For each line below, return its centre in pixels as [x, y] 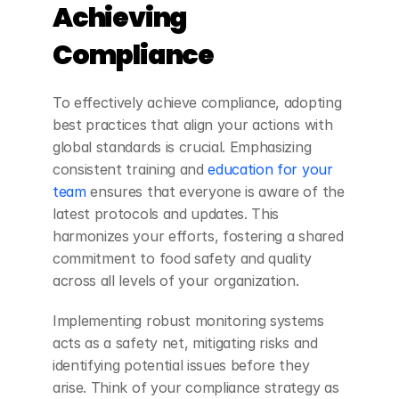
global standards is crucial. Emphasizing [182, 147]
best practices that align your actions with [193, 124]
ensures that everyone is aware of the [215, 191]
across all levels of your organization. [176, 280]
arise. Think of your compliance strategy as [196, 387]
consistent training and [128, 169]
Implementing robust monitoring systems [188, 320]
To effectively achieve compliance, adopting [197, 102]
